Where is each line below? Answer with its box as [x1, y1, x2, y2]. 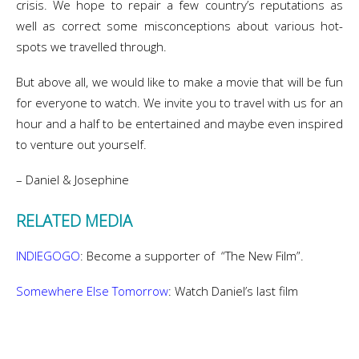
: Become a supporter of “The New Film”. [80, 248, 304, 264]
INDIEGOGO [16, 248, 80, 264]
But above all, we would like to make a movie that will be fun [16, 74, 343, 90]
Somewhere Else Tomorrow [16, 283, 168, 299]
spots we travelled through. [16, 38, 167, 54]
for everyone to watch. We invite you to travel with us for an [16, 95, 343, 111]
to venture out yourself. [16, 136, 147, 152]
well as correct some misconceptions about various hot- [16, 18, 343, 34]
